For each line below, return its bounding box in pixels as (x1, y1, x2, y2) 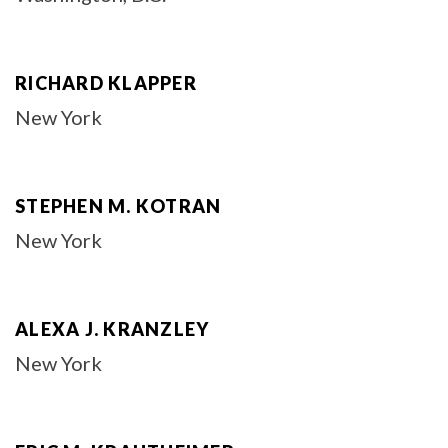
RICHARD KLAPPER (15, 72, 197, 94)
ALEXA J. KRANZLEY (15, 318, 210, 340)
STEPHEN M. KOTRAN (15, 195, 222, 217)
